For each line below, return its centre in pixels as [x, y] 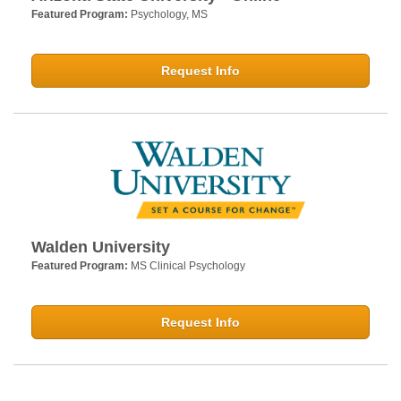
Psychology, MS [169, 14]
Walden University [101, 247]
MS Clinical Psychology [188, 266]
